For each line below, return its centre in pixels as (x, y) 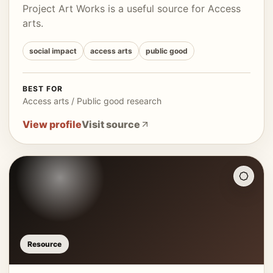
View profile (52, 124)
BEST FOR (43, 89)
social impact (53, 51)
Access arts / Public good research (92, 101)
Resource (44, 244)
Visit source (111, 124)
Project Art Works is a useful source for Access (132, 9)
